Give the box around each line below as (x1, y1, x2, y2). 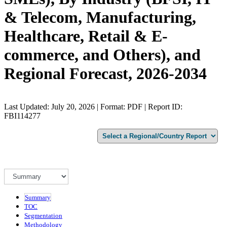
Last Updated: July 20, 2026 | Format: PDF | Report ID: (4, 102, 182, 111)
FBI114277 (4, 111, 41, 120)
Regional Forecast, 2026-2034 (4, 64, 207, 83)
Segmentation (24, 211, 62, 219)
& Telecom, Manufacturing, (4, 8, 196, 27)
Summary (25, 193, 51, 201)
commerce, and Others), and (4, 46, 201, 64)
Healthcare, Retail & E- (4, 27, 168, 46)
